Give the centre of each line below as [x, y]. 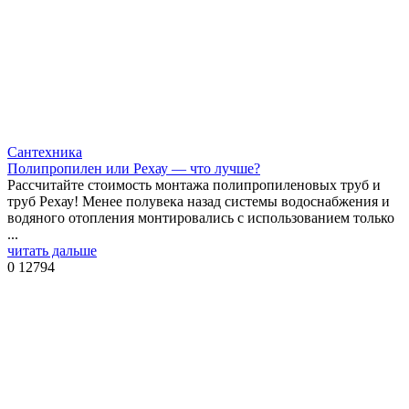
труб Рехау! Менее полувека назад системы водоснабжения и [199, 202]
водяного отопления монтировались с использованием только [201, 218]
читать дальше [52, 251]
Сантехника [45, 152]
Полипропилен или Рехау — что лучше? [134, 169]
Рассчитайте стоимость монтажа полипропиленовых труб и [194, 185]
